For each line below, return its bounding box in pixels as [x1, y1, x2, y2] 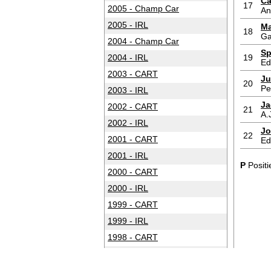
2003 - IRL [108, 85, 148, 95]
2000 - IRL [108, 183, 148, 193]
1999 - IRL [108, 216, 148, 226]
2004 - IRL [108, 53, 148, 62]
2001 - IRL [108, 151, 148, 160]
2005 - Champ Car [108, 4, 179, 13]
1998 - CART [108, 232, 158, 242]
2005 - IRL [108, 20, 148, 30]
